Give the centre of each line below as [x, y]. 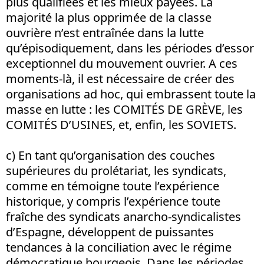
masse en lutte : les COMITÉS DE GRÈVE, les [124, 109]
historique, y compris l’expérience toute [113, 201]
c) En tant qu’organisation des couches [110, 155]
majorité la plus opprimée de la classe [109, 17]
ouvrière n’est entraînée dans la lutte [105, 32]
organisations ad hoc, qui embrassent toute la [131, 94]
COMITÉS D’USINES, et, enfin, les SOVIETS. [121, 124]
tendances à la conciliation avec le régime [119, 247]
